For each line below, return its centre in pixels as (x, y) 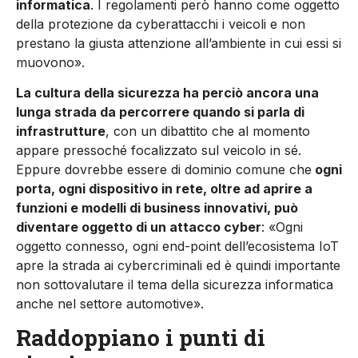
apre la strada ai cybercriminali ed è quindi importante (178, 266)
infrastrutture (61, 131)
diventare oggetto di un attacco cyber (139, 227)
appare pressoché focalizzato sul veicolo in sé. (159, 151)
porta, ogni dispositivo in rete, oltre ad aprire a (164, 189)
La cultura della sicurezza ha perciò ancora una (167, 93)
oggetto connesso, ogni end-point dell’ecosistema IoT (177, 247)
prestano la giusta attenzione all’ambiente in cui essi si (179, 43)
